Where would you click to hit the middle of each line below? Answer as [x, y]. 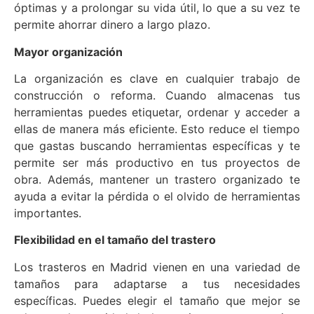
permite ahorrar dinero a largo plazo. [112, 25]
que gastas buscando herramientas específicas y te [157, 146]
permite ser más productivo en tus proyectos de [157, 163]
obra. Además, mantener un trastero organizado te [157, 180]
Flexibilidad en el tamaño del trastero [115, 240]
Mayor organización [68, 52]
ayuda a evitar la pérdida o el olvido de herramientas [157, 197]
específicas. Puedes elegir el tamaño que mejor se [157, 300]
